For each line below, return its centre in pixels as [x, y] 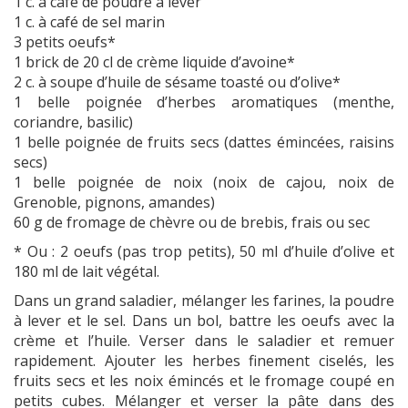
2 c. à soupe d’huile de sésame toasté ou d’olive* [177, 82]
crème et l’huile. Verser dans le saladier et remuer [204, 340]
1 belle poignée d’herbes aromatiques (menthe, [204, 102]
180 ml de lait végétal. [87, 271]
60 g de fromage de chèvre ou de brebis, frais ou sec [192, 222]
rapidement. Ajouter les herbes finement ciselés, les [204, 360]
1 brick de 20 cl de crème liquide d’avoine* [154, 61]
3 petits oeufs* [65, 41]
